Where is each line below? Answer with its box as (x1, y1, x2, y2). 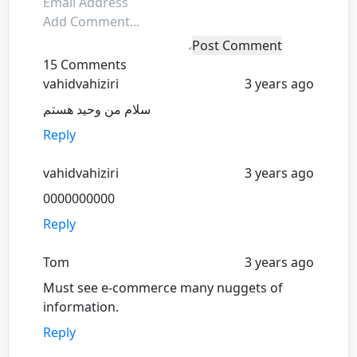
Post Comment (192, 36, 282, 54)
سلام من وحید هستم (43, 100, 151, 118)
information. (43, 297, 119, 316)
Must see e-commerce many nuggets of (43, 278, 283, 296)
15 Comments (43, 55, 127, 73)
